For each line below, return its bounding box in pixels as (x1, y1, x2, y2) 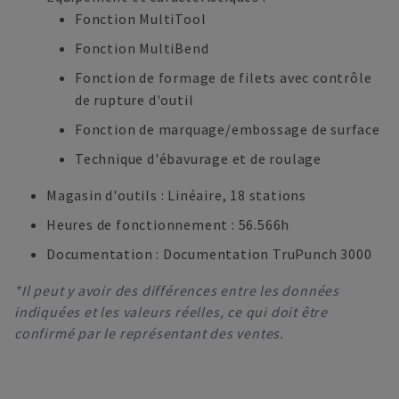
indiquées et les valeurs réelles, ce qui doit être (14, 303, 328, 321)
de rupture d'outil (75, 91, 194, 109)
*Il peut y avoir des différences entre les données (14, 281, 339, 299)
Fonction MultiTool (75, 10, 207, 28)
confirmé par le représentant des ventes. (14, 324, 284, 342)
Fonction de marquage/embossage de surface (75, 120, 380, 138)
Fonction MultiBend (75, 39, 209, 57)
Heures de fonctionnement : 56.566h (46, 216, 290, 233)
